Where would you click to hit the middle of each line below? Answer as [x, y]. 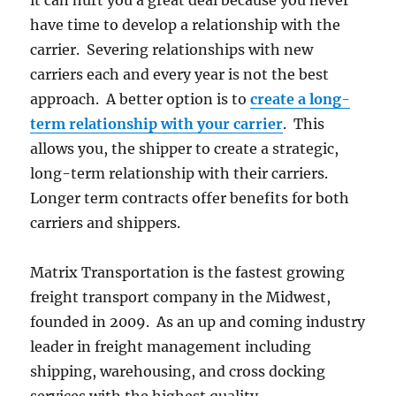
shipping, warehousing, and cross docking [178, 372]
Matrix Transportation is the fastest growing [188, 273]
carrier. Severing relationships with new [172, 50]
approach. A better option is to [141, 99]
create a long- [301, 99]
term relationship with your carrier [157, 124]
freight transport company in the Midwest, [181, 297]
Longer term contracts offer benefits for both [190, 198]
